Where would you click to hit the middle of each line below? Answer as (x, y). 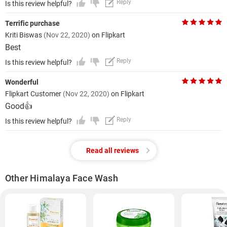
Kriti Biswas (24, 35)
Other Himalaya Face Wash (62, 178)
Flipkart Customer (34, 94)
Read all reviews (112, 150)
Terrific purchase (32, 23)
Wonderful (22, 82)
